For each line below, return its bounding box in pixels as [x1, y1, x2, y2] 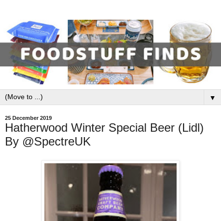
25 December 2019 [5, 115, 52, 121]
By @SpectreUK [5, 135, 91, 148]
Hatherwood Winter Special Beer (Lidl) [5, 121, 204, 135]
